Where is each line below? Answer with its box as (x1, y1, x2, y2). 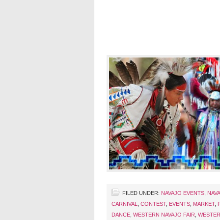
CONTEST (140, 201, 166, 207)
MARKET (193, 201, 215, 207)
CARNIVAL (111, 201, 137, 207)
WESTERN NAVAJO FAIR (133, 212, 195, 218)
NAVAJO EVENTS (161, 190, 204, 196)
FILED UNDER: (122, 190, 161, 196)
